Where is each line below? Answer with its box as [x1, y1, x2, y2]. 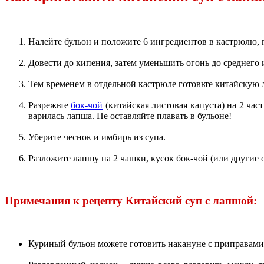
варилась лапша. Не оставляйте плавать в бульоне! [28, 110, 232, 121]
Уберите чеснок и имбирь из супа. [28, 131, 166, 142]
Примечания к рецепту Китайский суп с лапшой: [5, 194, 257, 207]
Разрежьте [28, 100, 71, 110]
